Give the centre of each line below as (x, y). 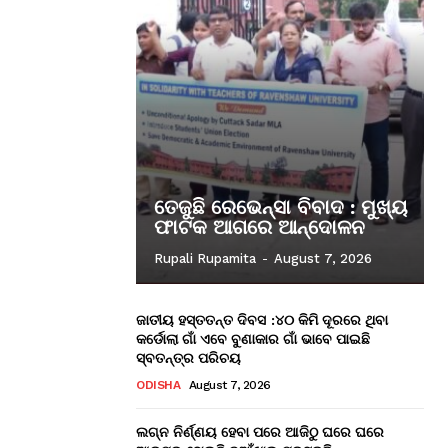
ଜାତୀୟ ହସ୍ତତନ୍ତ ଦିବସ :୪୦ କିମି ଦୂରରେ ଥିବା (262, 319)
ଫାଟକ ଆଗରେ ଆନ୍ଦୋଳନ (259, 226)
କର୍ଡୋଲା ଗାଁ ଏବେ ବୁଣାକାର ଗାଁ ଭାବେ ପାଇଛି (253, 338)
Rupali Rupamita (205, 258)
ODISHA (158, 384)
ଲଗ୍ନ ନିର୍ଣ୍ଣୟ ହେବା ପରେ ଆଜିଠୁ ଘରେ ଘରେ (260, 431)
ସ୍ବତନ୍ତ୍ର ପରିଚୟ (188, 357)
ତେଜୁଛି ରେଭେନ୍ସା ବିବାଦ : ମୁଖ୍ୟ (281, 206)
